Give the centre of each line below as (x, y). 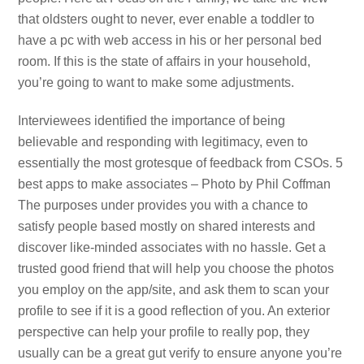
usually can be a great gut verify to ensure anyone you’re (180, 353)
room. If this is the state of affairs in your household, (165, 62)
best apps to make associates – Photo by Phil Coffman (175, 184)
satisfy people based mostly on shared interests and (167, 226)
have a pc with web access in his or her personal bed (170, 41)
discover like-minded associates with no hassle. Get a (172, 247)
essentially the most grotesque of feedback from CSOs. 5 (181, 162)
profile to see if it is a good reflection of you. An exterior (174, 310)
